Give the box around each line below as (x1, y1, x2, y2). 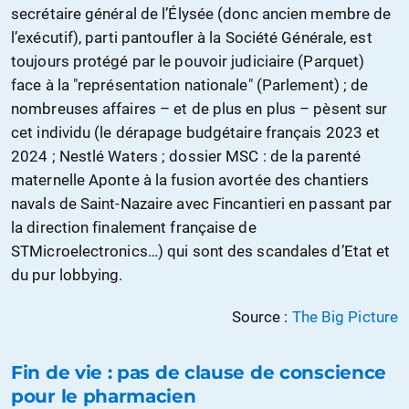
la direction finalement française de (11, 217, 257, 236)
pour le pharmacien (11, 384, 196, 407)
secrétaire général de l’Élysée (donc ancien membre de (11, 4, 392, 23)
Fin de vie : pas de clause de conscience (11, 361, 387, 383)
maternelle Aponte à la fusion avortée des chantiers (11, 170, 370, 189)
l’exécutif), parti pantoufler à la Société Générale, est (11, 27, 372, 47)
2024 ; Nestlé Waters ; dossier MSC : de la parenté (11, 146, 362, 165)
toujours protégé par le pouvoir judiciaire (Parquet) (11, 51, 365, 70)
